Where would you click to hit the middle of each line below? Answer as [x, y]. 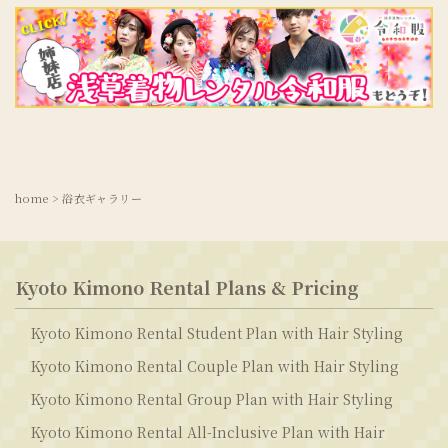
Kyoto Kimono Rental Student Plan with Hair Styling [217, 332]
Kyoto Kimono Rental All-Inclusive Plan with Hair [208, 431]
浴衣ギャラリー [102, 197]
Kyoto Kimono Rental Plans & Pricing [186, 286]
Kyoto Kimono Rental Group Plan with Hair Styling [212, 398]
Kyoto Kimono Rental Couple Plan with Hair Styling [215, 365]
